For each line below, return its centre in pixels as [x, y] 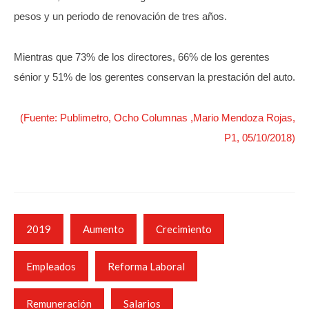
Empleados [51, 266]
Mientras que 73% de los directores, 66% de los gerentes [142, 57]
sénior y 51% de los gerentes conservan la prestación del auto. [154, 77]
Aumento [103, 229]
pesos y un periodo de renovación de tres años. [120, 16]
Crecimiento [184, 229]
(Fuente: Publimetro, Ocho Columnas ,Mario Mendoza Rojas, [158, 118]
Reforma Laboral [146, 266]
